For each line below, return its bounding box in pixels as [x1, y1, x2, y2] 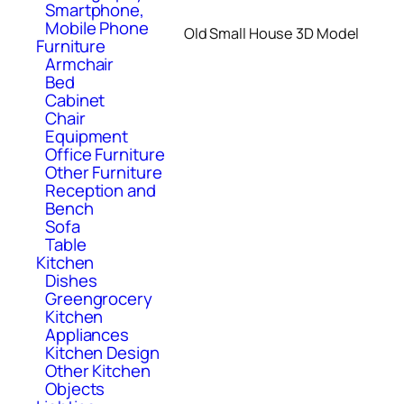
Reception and [45, 178, 156, 202]
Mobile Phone [45, 15, 149, 40]
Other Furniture [45, 160, 162, 184]
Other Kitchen [45, 358, 151, 382]
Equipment [45, 124, 129, 148]
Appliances [45, 322, 130, 346]
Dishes [45, 268, 97, 292]
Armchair [45, 51, 115, 76]
